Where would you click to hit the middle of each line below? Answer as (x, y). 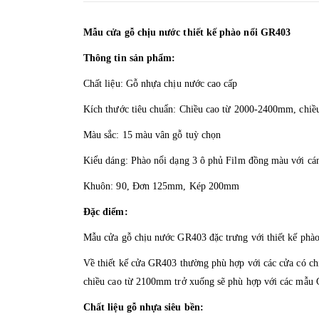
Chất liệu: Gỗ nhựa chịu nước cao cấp (161, 83)
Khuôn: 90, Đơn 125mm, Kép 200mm (162, 186)
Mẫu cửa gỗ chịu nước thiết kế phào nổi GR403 (187, 32)
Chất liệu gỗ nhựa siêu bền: (145, 307)
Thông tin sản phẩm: (130, 58)
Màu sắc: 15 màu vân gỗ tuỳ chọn (152, 135)
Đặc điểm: (106, 211)
